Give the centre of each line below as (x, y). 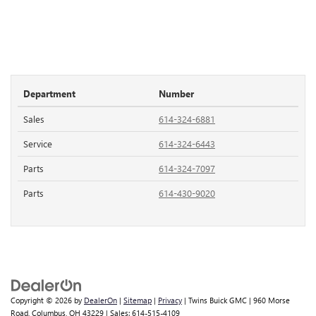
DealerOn (101, 300)
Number (176, 94)
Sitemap (138, 300)
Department (49, 94)
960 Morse (271, 300)
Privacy (170, 300)
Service (38, 144)
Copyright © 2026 (42, 300)
